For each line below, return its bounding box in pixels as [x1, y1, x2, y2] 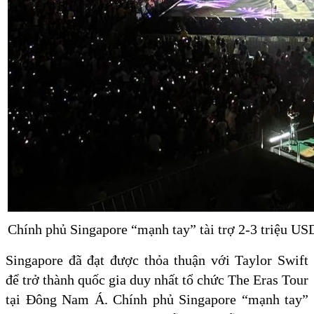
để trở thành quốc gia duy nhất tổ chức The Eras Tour [6, 272, 308, 288]
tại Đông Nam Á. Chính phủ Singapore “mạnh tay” [6, 292, 308, 308]
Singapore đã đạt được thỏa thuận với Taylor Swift [6, 252, 308, 268]
